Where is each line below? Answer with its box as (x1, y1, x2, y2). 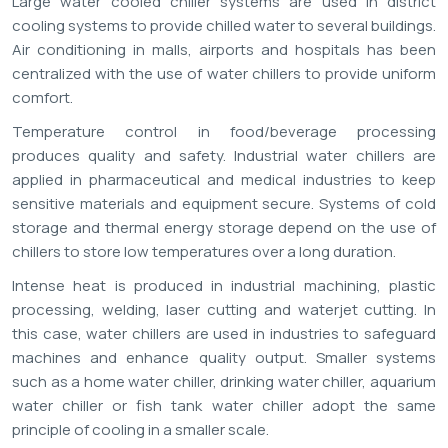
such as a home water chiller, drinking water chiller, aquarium (12, 371, 436, 393)
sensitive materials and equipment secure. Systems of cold (12, 193, 436, 215)
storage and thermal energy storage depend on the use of (12, 217, 436, 239)
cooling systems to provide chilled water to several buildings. (12, 15, 436, 37)
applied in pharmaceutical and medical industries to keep (12, 169, 436, 191)
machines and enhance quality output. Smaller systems (12, 347, 436, 369)
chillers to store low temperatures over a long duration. (12, 241, 396, 263)
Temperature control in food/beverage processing (12, 121, 436, 143)
